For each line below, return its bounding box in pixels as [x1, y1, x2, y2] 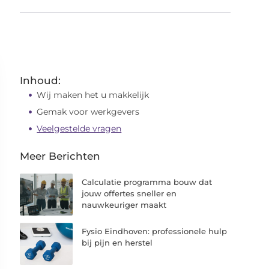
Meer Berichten [20, 150, 101, 162]
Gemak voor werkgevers [37, 106, 142, 117]
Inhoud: [20, 74, 61, 86]
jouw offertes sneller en [82, 189, 177, 198]
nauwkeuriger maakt [82, 200, 167, 210]
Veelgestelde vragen [37, 123, 122, 134]
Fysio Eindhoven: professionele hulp [82, 226, 228, 237]
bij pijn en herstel [82, 238, 153, 248]
